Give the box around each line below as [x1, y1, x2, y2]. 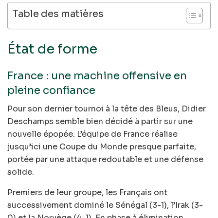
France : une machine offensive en [7, 69, 187, 82]
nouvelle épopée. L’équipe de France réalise [7, 129, 178, 140]
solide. [7, 167, 34, 178]
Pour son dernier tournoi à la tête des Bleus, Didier [7, 104, 206, 114]
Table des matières [13, 8, 104, 20]
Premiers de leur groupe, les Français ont [7, 187, 167, 198]
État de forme [7, 41, 97, 58]
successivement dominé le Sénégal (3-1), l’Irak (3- [7, 200, 203, 211]
